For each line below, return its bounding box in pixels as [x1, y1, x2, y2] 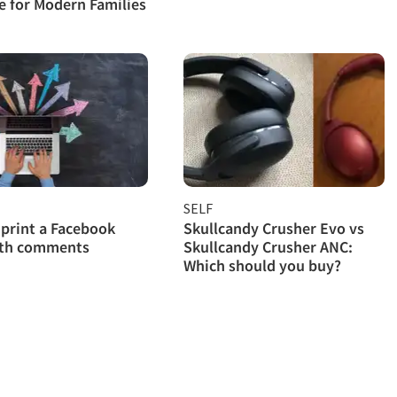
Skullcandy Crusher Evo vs [183, 217, 365, 238]
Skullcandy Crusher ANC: [183, 236, 354, 257]
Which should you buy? [183, 254, 342, 276]
